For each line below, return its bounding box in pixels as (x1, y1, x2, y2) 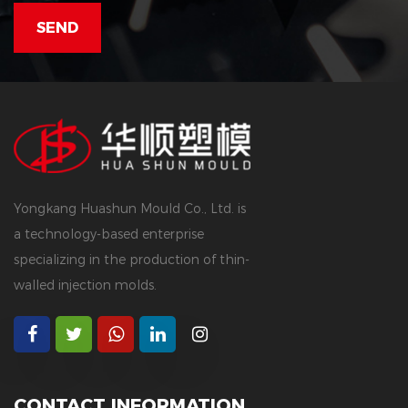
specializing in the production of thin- (14, 251, 250, 269)
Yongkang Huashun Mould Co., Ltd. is (14, 200, 246, 218)
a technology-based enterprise (14, 226, 204, 243)
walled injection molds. (14, 277, 157, 294)
